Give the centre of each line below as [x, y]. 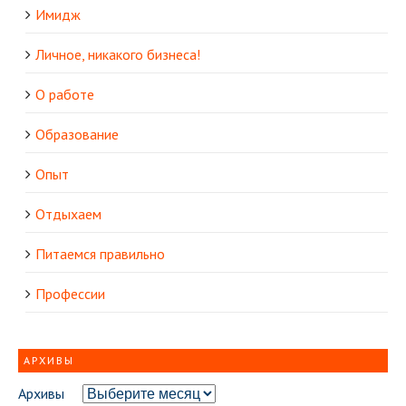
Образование [77, 135]
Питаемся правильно [100, 254]
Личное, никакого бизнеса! [118, 55]
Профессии [70, 294]
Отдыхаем [68, 214]
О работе [65, 95]
